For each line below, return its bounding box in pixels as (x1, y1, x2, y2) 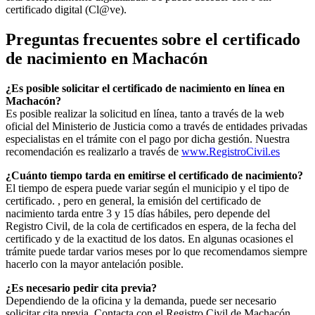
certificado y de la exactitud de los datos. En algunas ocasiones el (6, 233, 293, 245)
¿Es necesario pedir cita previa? (6, 282, 157, 295)
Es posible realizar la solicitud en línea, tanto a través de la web (6, 108, 284, 120)
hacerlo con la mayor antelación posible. (6, 258, 184, 271)
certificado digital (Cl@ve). (6, 4, 127, 16)
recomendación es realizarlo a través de (6, 146, 181, 158)
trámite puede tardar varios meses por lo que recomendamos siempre (6, 245, 307, 258)
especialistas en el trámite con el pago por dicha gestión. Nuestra (6, 133, 290, 146)
